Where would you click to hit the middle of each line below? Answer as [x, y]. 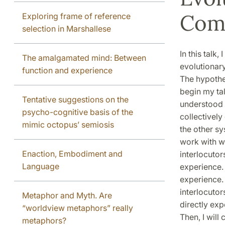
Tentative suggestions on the [75, 99]
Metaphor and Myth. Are [67, 195]
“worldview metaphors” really [78, 208]
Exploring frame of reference [76, 16]
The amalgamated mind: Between [84, 58]
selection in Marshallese [67, 28]
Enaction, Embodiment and [72, 153]
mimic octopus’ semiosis [68, 124]
